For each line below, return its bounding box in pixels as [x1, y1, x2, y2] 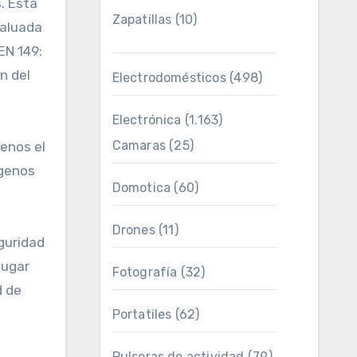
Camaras [112, 138, 166, 153]
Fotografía [112, 265, 178, 280]
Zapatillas [112, 12, 172, 27]
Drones [112, 222, 155, 237]
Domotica [112, 180, 171, 195]
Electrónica [112, 112, 182, 127]
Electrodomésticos [112, 70, 226, 85]
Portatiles [112, 307, 172, 322]
